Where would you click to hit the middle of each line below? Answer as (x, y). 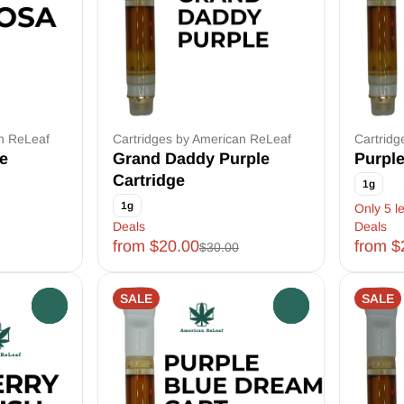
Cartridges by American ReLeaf (202, 139)
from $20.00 (156, 246)
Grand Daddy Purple (191, 159)
